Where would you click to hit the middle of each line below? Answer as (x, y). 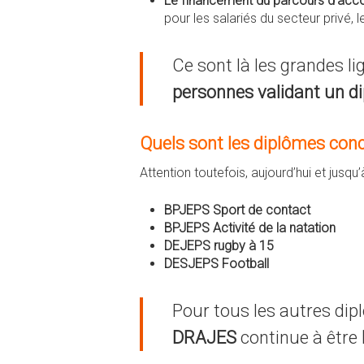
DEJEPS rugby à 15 (219, 246)
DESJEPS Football (217, 264)
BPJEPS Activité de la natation (250, 228)
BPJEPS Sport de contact (237, 210)
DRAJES (204, 338)
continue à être (297, 338)
